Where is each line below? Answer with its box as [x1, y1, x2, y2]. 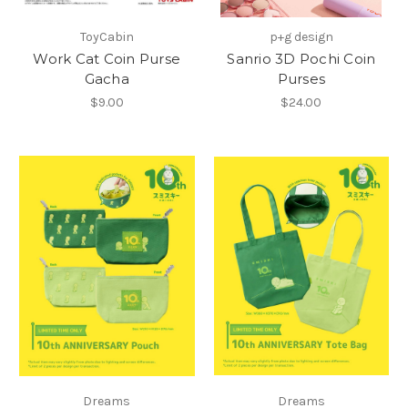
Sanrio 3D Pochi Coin [227, 50, 376, 68]
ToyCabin [79, 29, 134, 46]
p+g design [269, 29, 333, 46]
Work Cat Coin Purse [33, 50, 181, 68]
